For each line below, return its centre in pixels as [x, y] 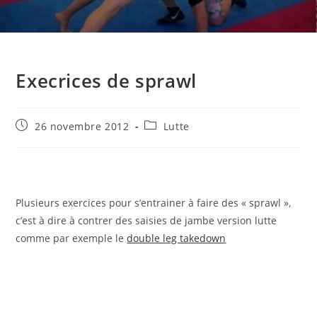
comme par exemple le [71, 238]
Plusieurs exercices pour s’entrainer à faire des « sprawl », [154, 203]
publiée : [38, 138]
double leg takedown [177, 238]
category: [167, 138]
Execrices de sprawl [106, 81]
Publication [44, 125]
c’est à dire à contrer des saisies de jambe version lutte [146, 220]
